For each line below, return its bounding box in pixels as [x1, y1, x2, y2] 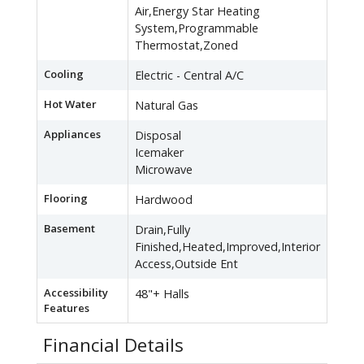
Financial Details [43, 332, 184, 358]
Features [44, 301, 89, 316]
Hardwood [135, 192, 193, 208]
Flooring [44, 191, 88, 206]
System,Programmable [135, 20, 258, 37]
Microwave [135, 162, 193, 178]
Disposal [135, 128, 181, 144]
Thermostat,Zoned [135, 37, 238, 54]
